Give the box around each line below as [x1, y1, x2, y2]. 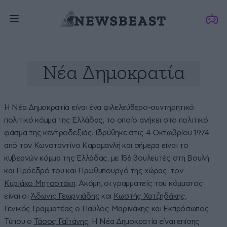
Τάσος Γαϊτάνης [33, 218, 89, 225]
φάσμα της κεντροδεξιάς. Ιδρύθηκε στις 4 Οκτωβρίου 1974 [4, 129, 210, 137]
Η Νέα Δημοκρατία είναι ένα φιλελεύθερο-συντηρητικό [4, 104, 195, 111]
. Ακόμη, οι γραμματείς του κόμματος [75, 180, 203, 187]
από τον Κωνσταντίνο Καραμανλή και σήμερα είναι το [4, 142, 188, 149]
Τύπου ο [4, 218, 34, 225]
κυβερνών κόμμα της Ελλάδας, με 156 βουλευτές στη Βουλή [4, 155, 209, 162]
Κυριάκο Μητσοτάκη [4, 180, 75, 187]
